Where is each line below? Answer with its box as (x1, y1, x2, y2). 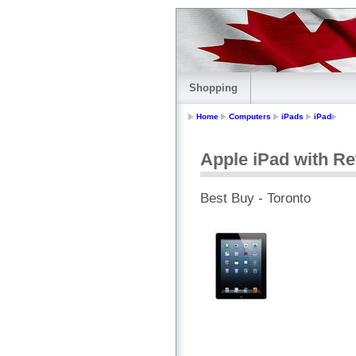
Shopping (189, 82, 238, 94)
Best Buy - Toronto (200, 191, 311, 207)
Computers (229, 112, 271, 122)
